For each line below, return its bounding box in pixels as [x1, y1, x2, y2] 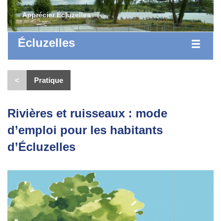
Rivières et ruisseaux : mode [7, 106, 167, 120]
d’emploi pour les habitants [7, 123, 163, 137]
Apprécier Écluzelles [22, 11, 91, 19]
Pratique [34, 75, 63, 84]
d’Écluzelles [7, 140, 75, 153]
